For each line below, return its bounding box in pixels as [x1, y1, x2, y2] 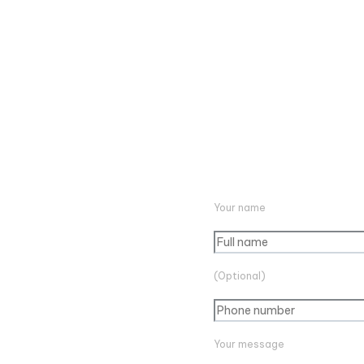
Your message [213, 338, 284, 350]
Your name [213, 201, 266, 214]
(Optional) [213, 270, 266, 282]
